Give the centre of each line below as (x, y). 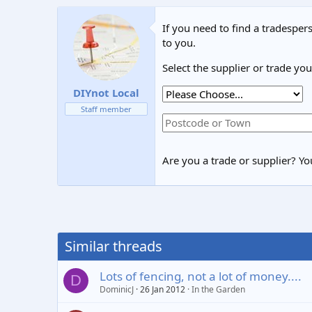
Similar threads (114, 246)
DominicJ (117, 289)
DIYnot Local (106, 93)
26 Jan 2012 (163, 289)
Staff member (106, 109)
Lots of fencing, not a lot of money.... (201, 276)
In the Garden (218, 289)
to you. (179, 42)
